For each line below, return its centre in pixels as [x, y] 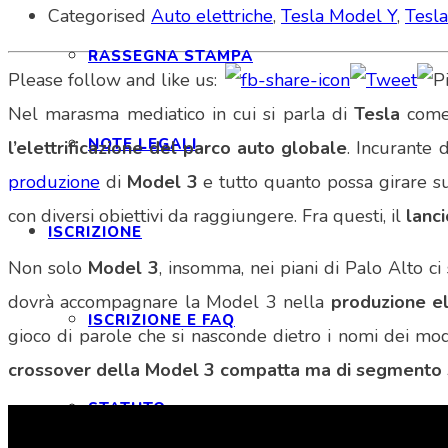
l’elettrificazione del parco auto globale [178, 148]
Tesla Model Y [339, 15]
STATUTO [127, 408]
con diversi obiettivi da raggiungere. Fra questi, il [204, 216]
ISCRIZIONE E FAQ [161, 320]
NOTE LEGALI [142, 144]
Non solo [48, 268]
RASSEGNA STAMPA [170, 56]
